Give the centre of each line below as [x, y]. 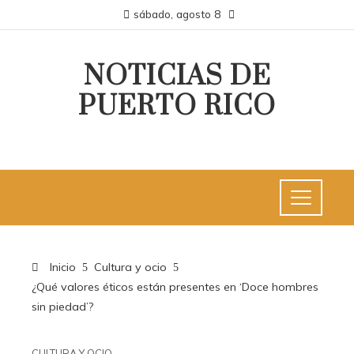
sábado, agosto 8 [177, 14]
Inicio [61, 267]
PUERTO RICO [177, 107]
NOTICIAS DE [177, 77]
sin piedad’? [63, 307]
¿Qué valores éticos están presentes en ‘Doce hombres [175, 287]
